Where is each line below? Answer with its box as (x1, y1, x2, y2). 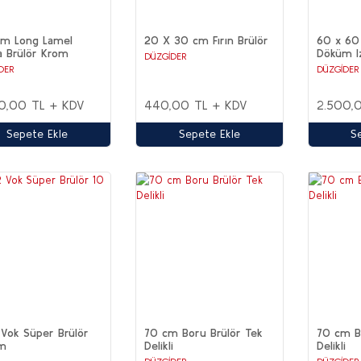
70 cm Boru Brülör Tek (143, 326, 263, 340)
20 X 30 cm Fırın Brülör (143, 33, 268, 47)
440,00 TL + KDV (143, 97, 247, 112)
